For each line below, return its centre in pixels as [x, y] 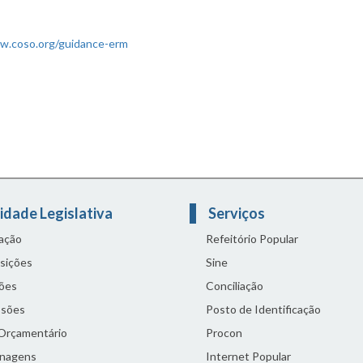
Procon [224, 333]
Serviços [238, 213]
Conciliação [235, 286]
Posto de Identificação [263, 309]
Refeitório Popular [252, 239]
